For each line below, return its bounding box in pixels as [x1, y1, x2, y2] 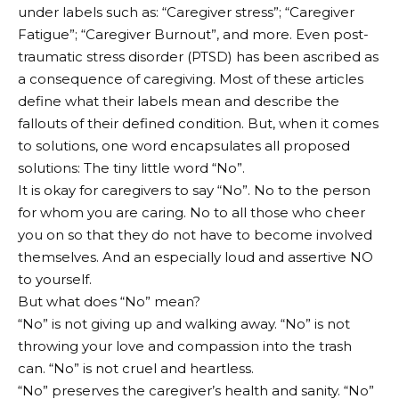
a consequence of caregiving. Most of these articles [18, 69, 363, 87]
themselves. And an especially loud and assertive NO [18, 248, 373, 265]
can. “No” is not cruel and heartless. [18, 359, 254, 377]
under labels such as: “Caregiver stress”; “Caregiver [18, 3, 354, 20]
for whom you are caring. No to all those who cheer [18, 203, 365, 221]
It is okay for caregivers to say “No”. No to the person [18, 181, 370, 199]
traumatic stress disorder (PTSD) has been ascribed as [18, 47, 379, 65]
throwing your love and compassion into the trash [18, 337, 352, 354]
